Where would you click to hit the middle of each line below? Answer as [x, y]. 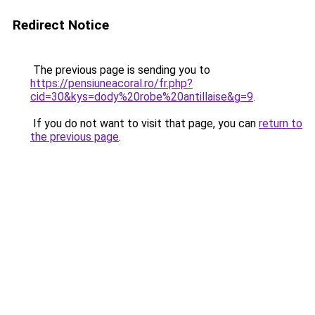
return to [281, 123]
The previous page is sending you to [120, 70]
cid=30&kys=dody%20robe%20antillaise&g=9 [142, 97]
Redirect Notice [61, 25]
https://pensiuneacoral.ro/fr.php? [111, 83]
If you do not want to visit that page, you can [144, 123]
